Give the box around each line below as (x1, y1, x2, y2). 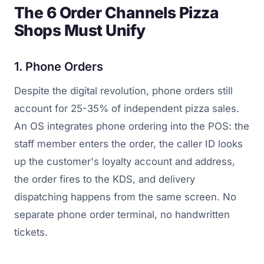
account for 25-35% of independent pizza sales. (14, 103, 239, 115)
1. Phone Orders (14, 60, 103, 74)
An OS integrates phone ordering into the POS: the (14, 120, 249, 133)
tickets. (14, 226, 48, 239)
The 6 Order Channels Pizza (14, 3, 219, 22)
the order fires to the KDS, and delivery (14, 173, 195, 186)
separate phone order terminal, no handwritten (14, 209, 230, 221)
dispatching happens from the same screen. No (14, 191, 236, 203)
